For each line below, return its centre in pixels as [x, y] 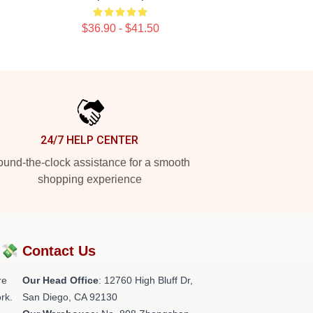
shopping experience [89, 179]
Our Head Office [60, 280]
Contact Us [59, 251]
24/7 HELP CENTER [89, 140]
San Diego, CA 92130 [70, 297]
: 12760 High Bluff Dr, [146, 280]
